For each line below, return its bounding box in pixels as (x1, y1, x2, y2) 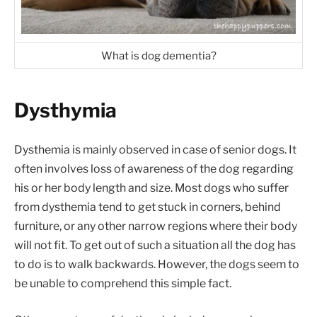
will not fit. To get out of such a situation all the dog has (14, 238, 296, 253)
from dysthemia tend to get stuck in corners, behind (14, 200, 281, 214)
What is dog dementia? (100, 49, 217, 63)
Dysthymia (14, 98, 117, 123)
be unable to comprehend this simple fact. (14, 277, 231, 291)
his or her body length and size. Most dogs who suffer (14, 181, 289, 195)
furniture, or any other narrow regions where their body (14, 219, 297, 234)
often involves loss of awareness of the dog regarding (14, 162, 294, 176)
